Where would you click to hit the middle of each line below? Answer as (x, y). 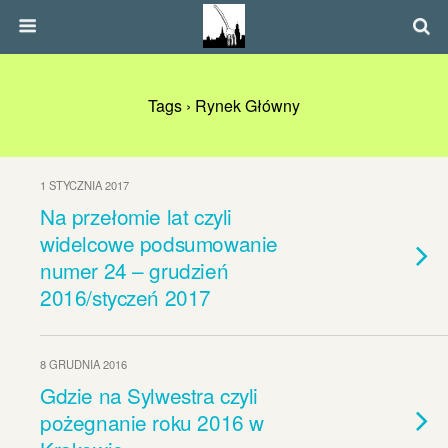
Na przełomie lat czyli (136, 216)
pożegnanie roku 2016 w (152, 422)
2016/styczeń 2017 (125, 297)
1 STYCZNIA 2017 (84, 185)
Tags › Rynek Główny (224, 105)
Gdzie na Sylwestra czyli (149, 395)
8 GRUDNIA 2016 (83, 364)
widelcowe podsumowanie (159, 243)
